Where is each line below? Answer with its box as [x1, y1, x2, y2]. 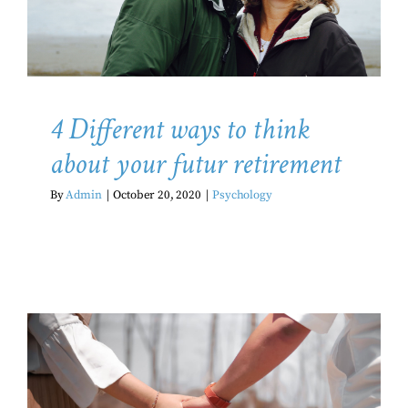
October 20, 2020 [113, 188, 201, 203]
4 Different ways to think [50, 111, 310, 149]
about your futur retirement [50, 146, 341, 184]
